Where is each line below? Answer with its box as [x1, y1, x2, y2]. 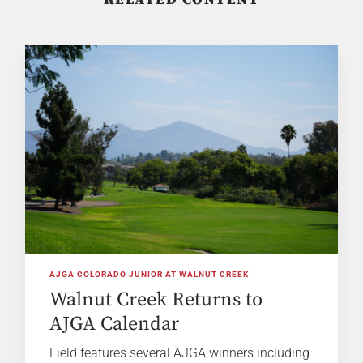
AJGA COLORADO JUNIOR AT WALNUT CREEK [49, 270, 250, 280]
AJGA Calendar [49, 312, 180, 337]
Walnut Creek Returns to [49, 288, 263, 313]
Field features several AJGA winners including [49, 345, 310, 361]
